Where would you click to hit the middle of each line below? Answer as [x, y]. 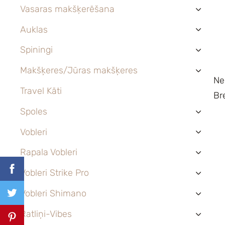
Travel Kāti [41, 91]
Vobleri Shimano [53, 193]
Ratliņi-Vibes [46, 214]
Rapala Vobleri [49, 152]
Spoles [34, 111]
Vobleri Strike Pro [54, 173]
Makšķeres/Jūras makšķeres [79, 71]
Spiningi [36, 50]
